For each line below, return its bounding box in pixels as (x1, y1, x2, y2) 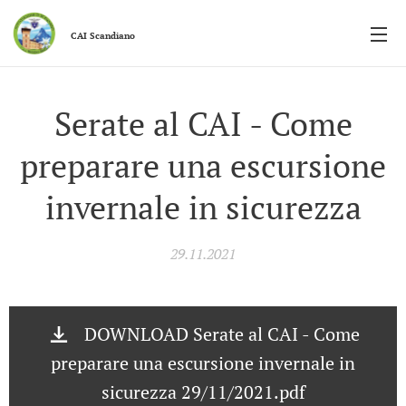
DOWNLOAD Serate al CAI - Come (83, 322, 360, 346)
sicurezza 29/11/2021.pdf (101, 380, 305, 404)
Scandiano (90, 30, 135, 42)
